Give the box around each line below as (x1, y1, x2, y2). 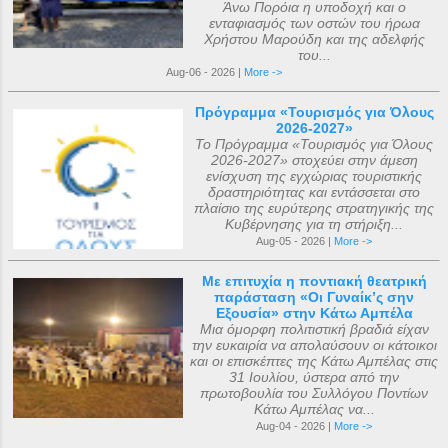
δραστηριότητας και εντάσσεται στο (208, 183, 420, 200)
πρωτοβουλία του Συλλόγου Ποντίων (200, 384, 428, 401)
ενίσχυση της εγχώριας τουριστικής (206, 167, 422, 184)
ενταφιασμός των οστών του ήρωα (208, 14, 420, 31)
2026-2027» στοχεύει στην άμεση (210, 151, 418, 168)
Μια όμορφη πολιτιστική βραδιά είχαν (199, 320, 429, 337)
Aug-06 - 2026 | (166, 65, 244, 78)
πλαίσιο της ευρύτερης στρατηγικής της (194, 199, 434, 216)
